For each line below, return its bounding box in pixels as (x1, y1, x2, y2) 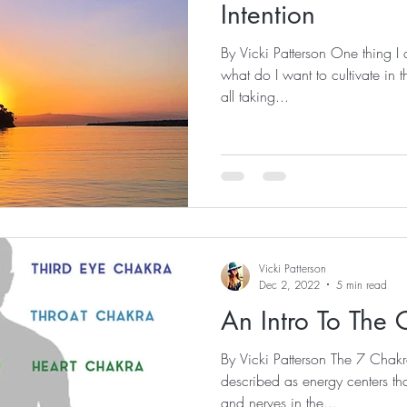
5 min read (336, 276, 387, 293)
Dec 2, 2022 (259, 276, 320, 293)
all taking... (221, 86, 289, 106)
